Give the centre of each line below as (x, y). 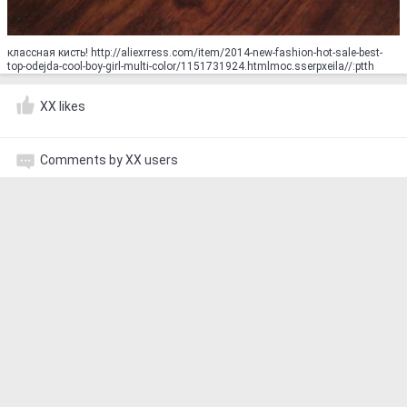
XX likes (63, 107)
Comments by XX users (109, 160)
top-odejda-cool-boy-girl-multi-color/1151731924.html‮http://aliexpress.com (322, 67)
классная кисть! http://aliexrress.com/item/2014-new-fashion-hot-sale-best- (195, 53)
